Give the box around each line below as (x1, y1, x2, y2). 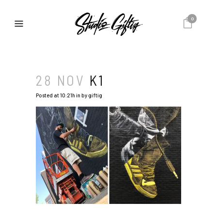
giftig (88, 92, 102, 98)
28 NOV (36, 72, 85, 89)
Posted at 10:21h (36, 92, 75, 98)
